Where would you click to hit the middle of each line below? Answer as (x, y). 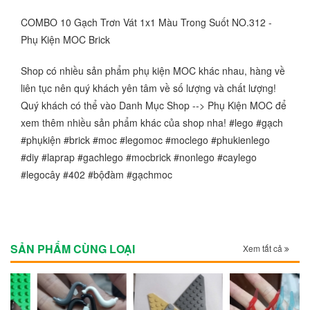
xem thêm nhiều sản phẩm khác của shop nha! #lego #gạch (152, 122)
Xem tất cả (264, 248)
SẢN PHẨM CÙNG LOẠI (73, 249)
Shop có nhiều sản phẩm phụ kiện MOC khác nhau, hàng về (153, 71)
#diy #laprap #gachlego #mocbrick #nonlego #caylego (139, 157)
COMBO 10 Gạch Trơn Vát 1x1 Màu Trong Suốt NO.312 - (146, 22)
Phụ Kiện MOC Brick (65, 39)
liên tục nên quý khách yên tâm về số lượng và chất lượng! (148, 88)
